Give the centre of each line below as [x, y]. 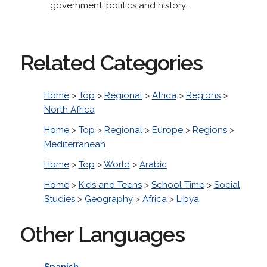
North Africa [69, 109]
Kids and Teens [110, 184]
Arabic [153, 164]
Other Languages [102, 234]
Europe [167, 130]
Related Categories [111, 62]
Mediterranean [74, 144]
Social [227, 184]
